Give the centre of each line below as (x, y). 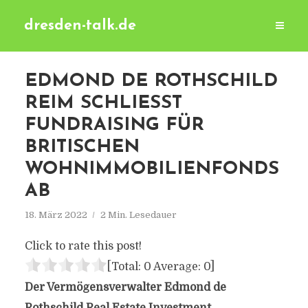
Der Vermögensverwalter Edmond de (125, 287)
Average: (177, 267)
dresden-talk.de (80, 26)
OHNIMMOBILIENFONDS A (152, 169)
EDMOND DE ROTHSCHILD (151, 81)
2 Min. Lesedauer (138, 215)
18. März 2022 (56, 215)
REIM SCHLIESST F (103, 103)
